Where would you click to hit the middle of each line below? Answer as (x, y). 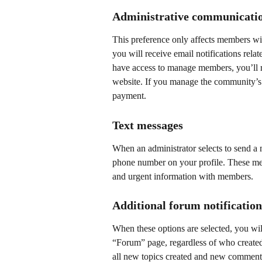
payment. (129, 96)
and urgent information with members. (183, 176)
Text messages (148, 125)
